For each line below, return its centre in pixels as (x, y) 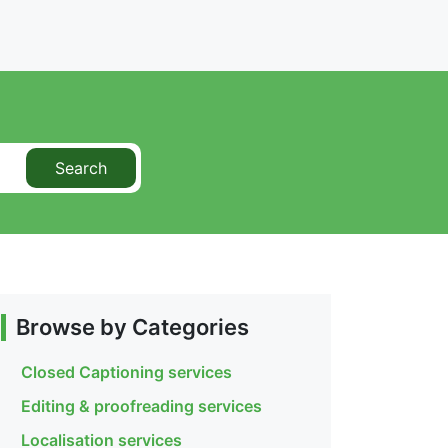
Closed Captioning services (126, 372)
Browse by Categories (132, 327)
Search (81, 168)
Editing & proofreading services (141, 406)
